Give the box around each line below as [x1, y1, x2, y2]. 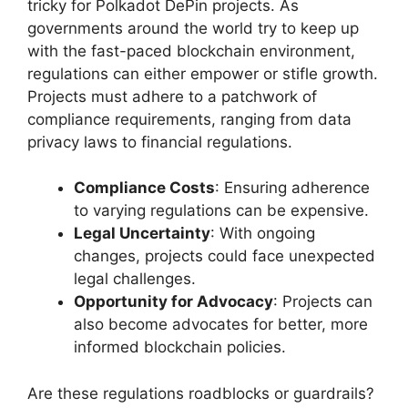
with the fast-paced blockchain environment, [27, 41, 355, 60]
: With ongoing [210, 224, 315, 243]
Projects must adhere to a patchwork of [27, 87, 317, 106]
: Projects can [273, 292, 372, 311]
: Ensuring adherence [215, 178, 370, 198]
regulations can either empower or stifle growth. [27, 64, 378, 83]
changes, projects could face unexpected [74, 247, 375, 266]
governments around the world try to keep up [27, 18, 359, 37]
